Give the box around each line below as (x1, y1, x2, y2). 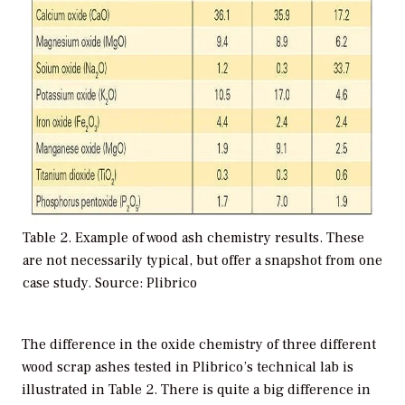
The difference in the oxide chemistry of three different (22, 334, 376, 353)
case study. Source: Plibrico (23, 273, 197, 292)
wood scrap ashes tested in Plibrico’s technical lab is (22, 357, 353, 376)
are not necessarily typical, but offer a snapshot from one (23, 250, 382, 269)
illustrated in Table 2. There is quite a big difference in (22, 380, 371, 399)
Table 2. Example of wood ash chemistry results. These (23, 228, 364, 247)
